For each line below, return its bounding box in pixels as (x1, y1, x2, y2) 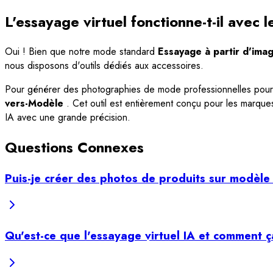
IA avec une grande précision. (5, 110, 130, 124)
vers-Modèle (5, 96, 66, 110)
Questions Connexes (5, 136, 144, 158)
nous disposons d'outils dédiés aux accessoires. (5, 58, 204, 73)
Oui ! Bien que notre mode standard (5, 44, 158, 58)
